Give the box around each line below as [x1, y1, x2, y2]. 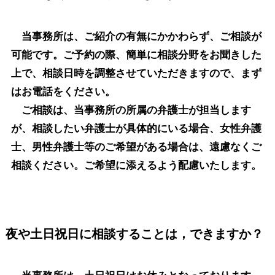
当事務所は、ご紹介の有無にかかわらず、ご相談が [10, 30, 261, 42]
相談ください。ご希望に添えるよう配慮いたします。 [10, 159, 261, 171]
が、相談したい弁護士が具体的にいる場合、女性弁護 [10, 122, 261, 134]
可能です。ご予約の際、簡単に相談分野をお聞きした [10, 48, 261, 61]
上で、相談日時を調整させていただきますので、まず [10, 67, 261, 79]
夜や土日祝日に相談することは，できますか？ [5, 227, 263, 241]
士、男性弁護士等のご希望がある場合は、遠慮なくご [10, 141, 261, 153]
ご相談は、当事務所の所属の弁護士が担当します [10, 104, 251, 116]
